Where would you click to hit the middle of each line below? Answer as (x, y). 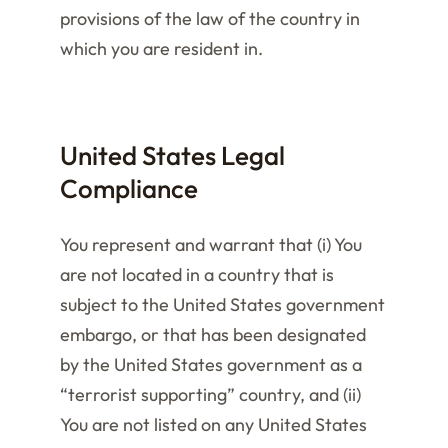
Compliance (129, 188)
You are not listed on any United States (213, 424)
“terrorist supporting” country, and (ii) (210, 394)
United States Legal (172, 155)
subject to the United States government (222, 304)
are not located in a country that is (197, 274)
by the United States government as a (211, 364)
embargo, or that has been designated (213, 334)
